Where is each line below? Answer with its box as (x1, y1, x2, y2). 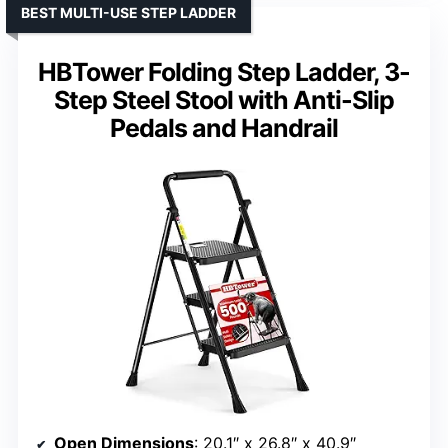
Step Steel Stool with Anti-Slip (54, 84, 394, 115)
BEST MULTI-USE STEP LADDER (21, 3, 236, 21)
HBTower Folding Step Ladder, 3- (38, 56, 410, 87)
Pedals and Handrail (110, 112, 338, 143)
